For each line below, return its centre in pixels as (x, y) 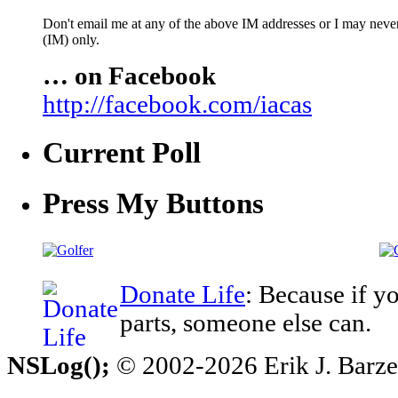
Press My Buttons (153, 203)
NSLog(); (59, 365)
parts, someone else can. (246, 322)
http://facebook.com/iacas (177, 105)
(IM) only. (71, 40)
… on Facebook (129, 76)
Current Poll (122, 153)
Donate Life (183, 294)
